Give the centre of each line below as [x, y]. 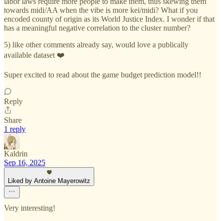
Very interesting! [30, 208]
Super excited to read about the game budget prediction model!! [103, 75]
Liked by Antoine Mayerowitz [49, 181]
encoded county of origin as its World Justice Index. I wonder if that [109, 19]
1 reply [15, 129]
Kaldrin [16, 154]
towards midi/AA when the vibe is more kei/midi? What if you [101, 10]
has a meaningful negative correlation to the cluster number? [97, 28]
